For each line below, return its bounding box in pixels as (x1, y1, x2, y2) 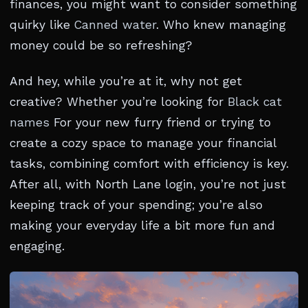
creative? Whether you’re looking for (10, 95, 228, 109)
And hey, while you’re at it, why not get (10, 74, 242, 88)
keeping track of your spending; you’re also (10, 198, 263, 212)
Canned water (74, 18, 156, 32)
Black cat (228, 95, 282, 109)
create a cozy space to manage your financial (10, 136, 276, 150)
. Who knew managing (156, 18, 286, 32)
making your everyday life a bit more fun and (10, 219, 275, 232)
